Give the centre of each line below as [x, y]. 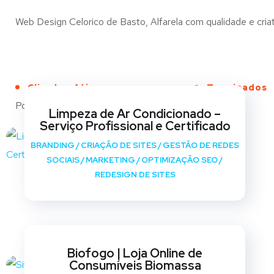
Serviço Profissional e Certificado [135, 126]
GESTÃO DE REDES [201, 145]
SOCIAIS [63, 160]
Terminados [237, 87]
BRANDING [53, 145]
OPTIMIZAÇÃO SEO [179, 160]
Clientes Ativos [67, 87]
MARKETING [110, 160]
